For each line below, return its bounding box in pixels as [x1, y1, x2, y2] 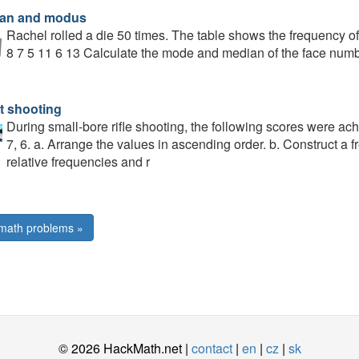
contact [191, 339, 232, 357]
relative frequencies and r [6, 152, 150, 171]
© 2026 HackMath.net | [58, 339, 192, 357]
